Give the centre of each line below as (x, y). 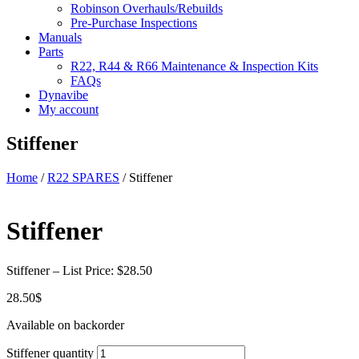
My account (69, 109)
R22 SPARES (83, 177)
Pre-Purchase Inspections (134, 23)
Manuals (60, 37)
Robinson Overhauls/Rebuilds (147, 8)
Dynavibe (63, 95)
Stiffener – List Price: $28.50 (79, 270)
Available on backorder (65, 325)
